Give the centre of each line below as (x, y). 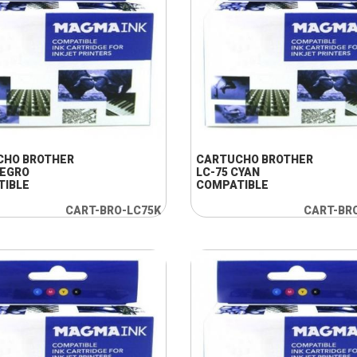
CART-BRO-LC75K (113, 210)
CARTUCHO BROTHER (254, 159)
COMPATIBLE (232, 185)
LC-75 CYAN (228, 172)
